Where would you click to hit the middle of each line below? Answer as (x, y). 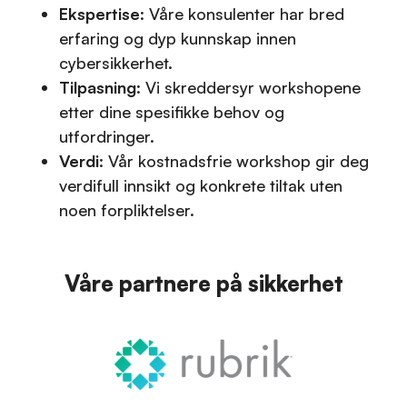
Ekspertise (100, 13)
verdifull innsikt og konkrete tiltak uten (201, 185)
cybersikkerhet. (116, 62)
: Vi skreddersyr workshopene (249, 87)
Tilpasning (98, 87)
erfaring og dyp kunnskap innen (178, 38)
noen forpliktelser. (127, 209)
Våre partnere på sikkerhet (203, 283)
